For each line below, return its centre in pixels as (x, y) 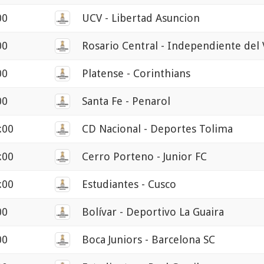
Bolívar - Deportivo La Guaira (153, 212)
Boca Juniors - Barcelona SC (148, 240)
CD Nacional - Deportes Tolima (157, 129)
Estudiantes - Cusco (129, 184)
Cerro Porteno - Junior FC (144, 157)
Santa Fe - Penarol (126, 101)
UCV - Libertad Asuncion (141, 18)
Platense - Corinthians (136, 74)
